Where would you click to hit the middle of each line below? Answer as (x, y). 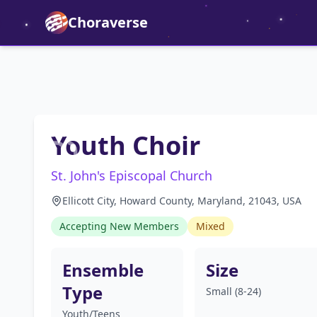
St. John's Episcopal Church (132, 175)
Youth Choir (126, 145)
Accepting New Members (119, 226)
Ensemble (103, 270)
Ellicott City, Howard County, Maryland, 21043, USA (182, 201)
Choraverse (108, 22)
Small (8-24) (233, 291)
